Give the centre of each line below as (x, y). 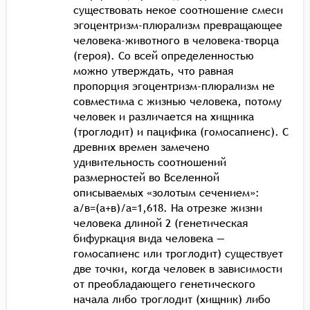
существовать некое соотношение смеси (178, 9)
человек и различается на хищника (164, 116)
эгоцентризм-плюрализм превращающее (178, 25)
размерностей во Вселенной (146, 177)
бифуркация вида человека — (149, 238)
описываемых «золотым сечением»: (166, 192)
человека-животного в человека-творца (176, 40)
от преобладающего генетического (164, 283)
